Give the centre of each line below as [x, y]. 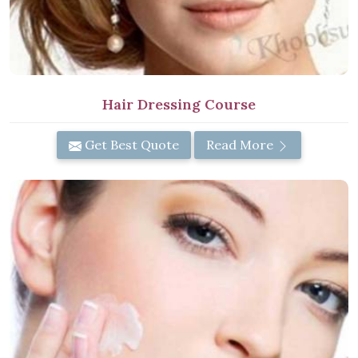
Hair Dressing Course [179, 104]
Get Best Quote [130, 145]
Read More [241, 145]
